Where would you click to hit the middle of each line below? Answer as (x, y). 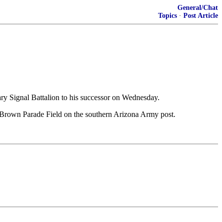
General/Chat (198, 8)
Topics (167, 16)
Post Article (201, 16)
